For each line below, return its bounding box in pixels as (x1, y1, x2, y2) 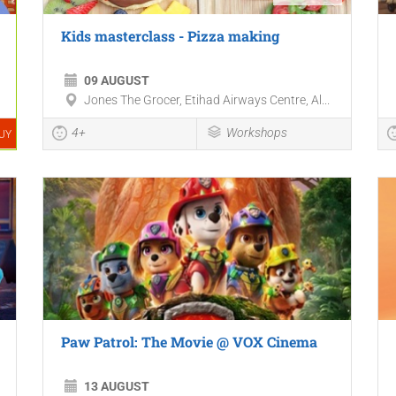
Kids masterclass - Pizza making (60, 27, 279, 46)
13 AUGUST (83, 379, 149, 394)
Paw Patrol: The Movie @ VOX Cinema (60, 332, 317, 352)
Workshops (226, 126, 288, 141)
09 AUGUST (83, 73, 149, 88)
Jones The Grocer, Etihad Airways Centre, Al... (83, 93, 330, 108)
